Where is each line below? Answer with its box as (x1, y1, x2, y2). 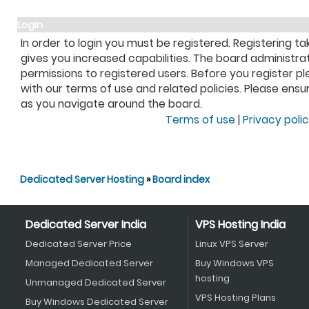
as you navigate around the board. (21, 97, 202, 111)
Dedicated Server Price (25, 237, 132, 250)
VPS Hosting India (195, 217, 286, 232)
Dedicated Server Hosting (20, 172, 146, 186)
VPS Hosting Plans (195, 291, 276, 304)
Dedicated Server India (25, 217, 146, 232)
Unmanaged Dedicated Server (25, 276, 166, 289)
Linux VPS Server (195, 237, 268, 250)
